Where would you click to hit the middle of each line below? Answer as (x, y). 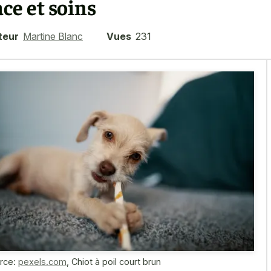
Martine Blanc (53, 36)
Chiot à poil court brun (116, 261)
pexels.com (42, 261)
